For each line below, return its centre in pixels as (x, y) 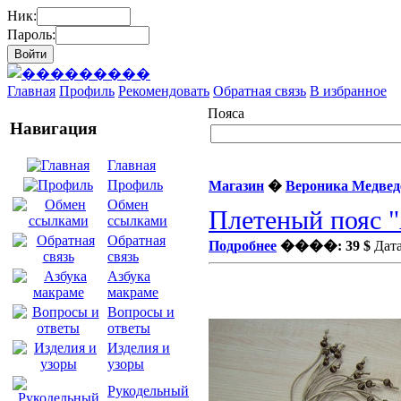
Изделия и (139, 348)
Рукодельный (148, 391)
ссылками (137, 221)
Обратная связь (260, 91)
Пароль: (31, 34)
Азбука (129, 277)
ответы (129, 328)
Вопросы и (141, 312)
